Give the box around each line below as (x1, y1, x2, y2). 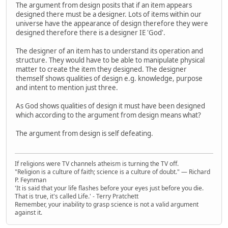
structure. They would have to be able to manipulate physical (16, 55, 205, 65)
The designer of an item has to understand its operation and (16, 46, 203, 56)
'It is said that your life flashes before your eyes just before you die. (15, 183, 204, 192)
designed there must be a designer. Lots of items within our (16, 10, 202, 19)
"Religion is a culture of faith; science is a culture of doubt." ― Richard (15, 167, 210, 176)
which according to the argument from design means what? (16, 110, 201, 120)
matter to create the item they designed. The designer (16, 65, 187, 74)
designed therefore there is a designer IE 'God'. (16, 28, 165, 38)
